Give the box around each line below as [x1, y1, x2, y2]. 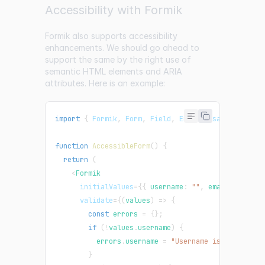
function [55, 141, 88, 151]
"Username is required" [171, 236, 262, 246]
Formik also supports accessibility [45, 30, 177, 41]
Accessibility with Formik [45, 2, 182, 17]
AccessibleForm [92, 141, 150, 151]
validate [80, 195, 113, 205]
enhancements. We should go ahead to [45, 42, 199, 53]
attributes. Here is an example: [45, 77, 165, 88]
